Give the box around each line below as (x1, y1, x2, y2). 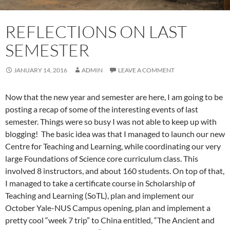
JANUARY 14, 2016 (14, 66, 67, 74)
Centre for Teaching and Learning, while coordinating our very (5, 141, 221, 151)
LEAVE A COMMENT (118, 66, 175, 74)
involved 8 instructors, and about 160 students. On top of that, (5, 165, 224, 176)
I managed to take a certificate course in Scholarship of (5, 178, 195, 188)
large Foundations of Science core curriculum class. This (5, 153, 198, 163)
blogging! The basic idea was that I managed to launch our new (5, 128, 225, 139)
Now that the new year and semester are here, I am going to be (5, 91, 223, 102)
